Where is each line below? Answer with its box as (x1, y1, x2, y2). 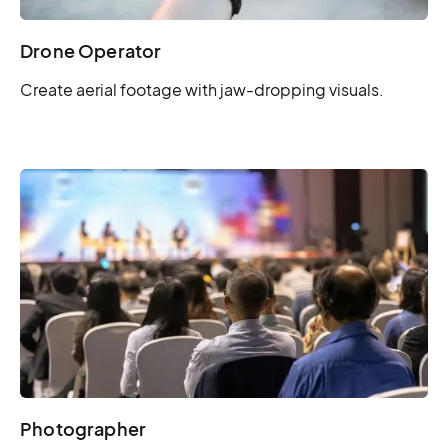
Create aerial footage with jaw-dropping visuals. (20, 78, 384, 100)
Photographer (20, 417, 147, 441)
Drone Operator (20, 38, 162, 62)
